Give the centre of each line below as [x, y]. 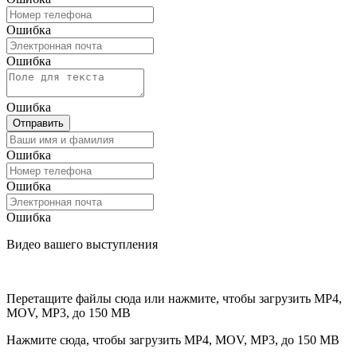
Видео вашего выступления [82, 244]
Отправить [38, 123]
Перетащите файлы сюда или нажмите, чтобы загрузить [160, 298]
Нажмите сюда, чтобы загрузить [95, 340]
